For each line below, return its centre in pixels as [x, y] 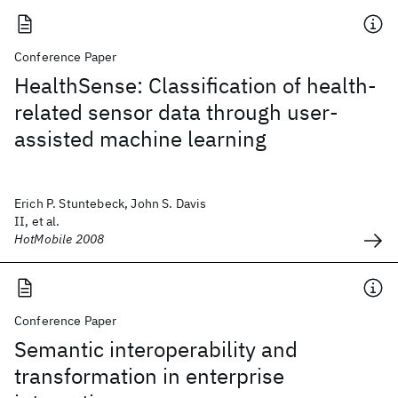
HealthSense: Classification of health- [195, 85]
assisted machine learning [140, 139]
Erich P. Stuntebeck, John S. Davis [111, 203]
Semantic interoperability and [156, 349]
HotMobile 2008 [60, 239]
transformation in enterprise [149, 376]
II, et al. [37, 221]
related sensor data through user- [176, 112]
